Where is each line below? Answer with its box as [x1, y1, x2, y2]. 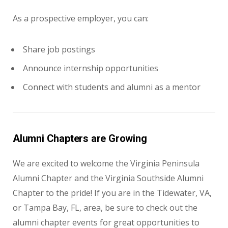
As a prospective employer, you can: [13, 13, 149, 24]
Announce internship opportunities [23, 63, 158, 74]
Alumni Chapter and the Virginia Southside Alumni [13, 173, 204, 184]
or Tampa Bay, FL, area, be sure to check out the [13, 202, 197, 214]
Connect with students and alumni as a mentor [23, 81, 201, 93]
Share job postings [23, 44, 95, 55]
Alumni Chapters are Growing [13, 132, 147, 145]
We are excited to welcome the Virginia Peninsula [13, 158, 199, 169]
